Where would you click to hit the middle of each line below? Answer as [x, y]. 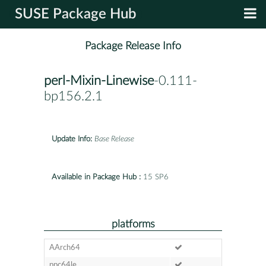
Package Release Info [133, 46]
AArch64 [64, 248]
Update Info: [72, 139]
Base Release [114, 139]
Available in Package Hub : [96, 177]
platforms [133, 224]
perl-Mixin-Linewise [99, 81]
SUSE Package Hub [76, 14]
